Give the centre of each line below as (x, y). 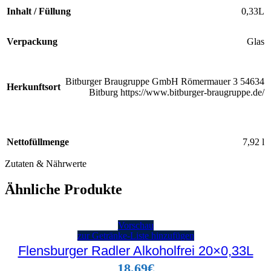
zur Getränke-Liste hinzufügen (135, 235)
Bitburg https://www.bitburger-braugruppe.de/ (177, 93)
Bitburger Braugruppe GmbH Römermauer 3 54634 (165, 82)
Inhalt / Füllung (39, 11)
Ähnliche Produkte (64, 190)
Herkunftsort (34, 87)
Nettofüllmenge (38, 142)
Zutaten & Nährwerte (46, 164)
